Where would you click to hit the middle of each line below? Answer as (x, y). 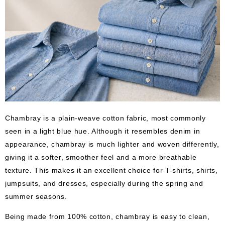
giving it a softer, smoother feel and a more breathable (101, 156)
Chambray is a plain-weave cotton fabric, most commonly (105, 117)
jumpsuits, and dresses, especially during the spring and (104, 183)
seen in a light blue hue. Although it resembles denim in (103, 130)
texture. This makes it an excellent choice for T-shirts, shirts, (111, 170)
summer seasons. (36, 196)
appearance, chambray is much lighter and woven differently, (112, 143)
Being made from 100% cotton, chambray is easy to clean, (107, 216)
